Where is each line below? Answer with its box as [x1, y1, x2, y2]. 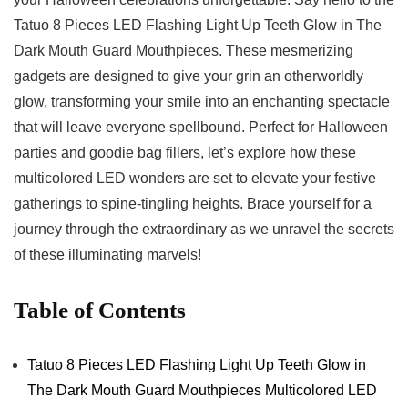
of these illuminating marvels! [14, 247, 201, 263]
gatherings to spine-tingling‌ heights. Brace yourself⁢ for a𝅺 [14, 196, 372, 212]
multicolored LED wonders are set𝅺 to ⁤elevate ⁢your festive [14, 170, 376, 187]
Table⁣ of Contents [14, 298, 186, 323]
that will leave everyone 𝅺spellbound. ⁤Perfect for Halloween [14, 119, 388, 136]
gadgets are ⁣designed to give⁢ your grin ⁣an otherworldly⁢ [14, 68, 363, 85]
